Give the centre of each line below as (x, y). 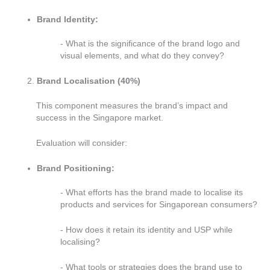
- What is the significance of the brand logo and (150, 44)
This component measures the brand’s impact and (132, 105)
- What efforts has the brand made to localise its (152, 193)
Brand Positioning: (76, 168)
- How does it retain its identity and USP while (146, 230)
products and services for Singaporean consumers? (159, 205)
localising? (80, 242)
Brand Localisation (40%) (89, 81)
